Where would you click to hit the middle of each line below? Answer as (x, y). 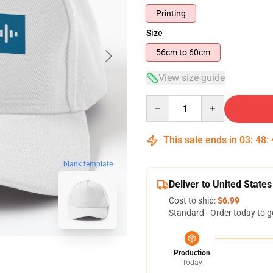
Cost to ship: (193, 200)
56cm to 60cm (200, 52)
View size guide (192, 78)
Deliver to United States (220, 184)
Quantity (162, 101)
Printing (171, 13)
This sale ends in (200, 140)
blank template (88, 163)
